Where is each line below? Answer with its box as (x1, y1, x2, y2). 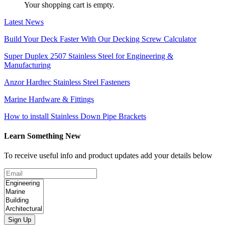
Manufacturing (4, 60, 51, 69)
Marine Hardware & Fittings (4, 94, 94, 103)
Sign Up (8, 216, 31, 224)
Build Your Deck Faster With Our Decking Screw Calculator (4, 34, 196, 43)
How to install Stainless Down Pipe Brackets (4, 111, 146, 121)
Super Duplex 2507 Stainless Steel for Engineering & (4, 51, 173, 60)
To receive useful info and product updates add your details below (4, 151, 212, 160)
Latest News (4, 17, 44, 26)
